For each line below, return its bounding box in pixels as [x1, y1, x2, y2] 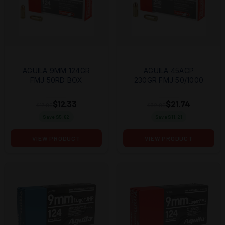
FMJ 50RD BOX [30, 76, 83, 85]
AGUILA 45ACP [144, 66, 194, 75]
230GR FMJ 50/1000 [134, 76, 204, 85]
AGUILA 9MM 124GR [23, 66, 90, 75]
